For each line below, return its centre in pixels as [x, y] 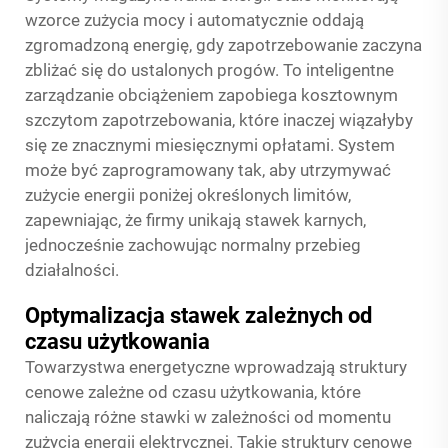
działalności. [72, 270]
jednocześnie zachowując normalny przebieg [193, 245]
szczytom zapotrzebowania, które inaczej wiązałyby [219, 120]
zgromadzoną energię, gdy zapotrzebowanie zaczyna [223, 45]
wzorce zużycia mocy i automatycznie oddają [194, 20]
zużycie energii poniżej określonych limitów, [188, 195]
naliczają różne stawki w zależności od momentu [208, 417]
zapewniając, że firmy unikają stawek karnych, [195, 220]
